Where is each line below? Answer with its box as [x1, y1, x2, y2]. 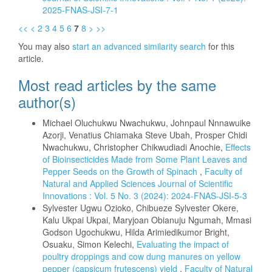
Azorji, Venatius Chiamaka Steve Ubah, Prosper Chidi [42, 129, 247, 141]
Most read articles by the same [18, 74, 216, 95]
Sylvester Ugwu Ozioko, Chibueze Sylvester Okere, [42, 202, 239, 214]
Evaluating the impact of [137, 238, 229, 250]
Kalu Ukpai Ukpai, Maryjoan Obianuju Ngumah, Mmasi [42, 214, 251, 226]
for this [206, 40, 234, 52]
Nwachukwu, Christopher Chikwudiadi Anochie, [42, 141, 225, 153]
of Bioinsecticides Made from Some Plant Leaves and [42, 153, 247, 165]
